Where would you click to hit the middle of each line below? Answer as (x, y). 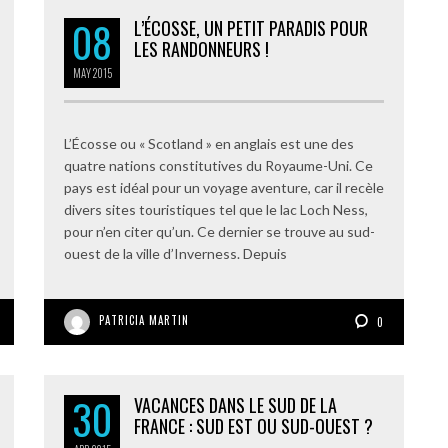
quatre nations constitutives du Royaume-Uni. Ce (218, 165)
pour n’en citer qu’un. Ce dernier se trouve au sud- (219, 231)
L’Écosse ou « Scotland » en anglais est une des (209, 143)
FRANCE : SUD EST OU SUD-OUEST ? (253, 426)
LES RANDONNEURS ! (201, 49)
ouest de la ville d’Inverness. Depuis (175, 253)
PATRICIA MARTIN (144, 320)
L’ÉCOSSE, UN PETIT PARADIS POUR (251, 28)
